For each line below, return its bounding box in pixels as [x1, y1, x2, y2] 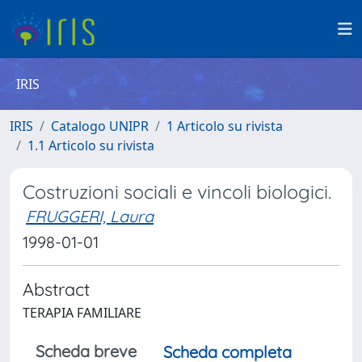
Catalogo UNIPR [51, 117, 149, 135]
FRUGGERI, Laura [26, 206, 154, 226]
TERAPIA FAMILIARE [23, 304, 141, 322]
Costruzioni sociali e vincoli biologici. [23, 180, 331, 204]
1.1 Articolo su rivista [27, 137, 154, 154]
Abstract [23, 278, 90, 300]
